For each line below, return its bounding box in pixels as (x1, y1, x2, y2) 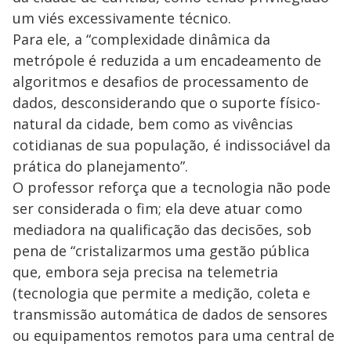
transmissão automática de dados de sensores (13, 304, 327, 324)
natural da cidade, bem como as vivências (13, 114, 293, 133)
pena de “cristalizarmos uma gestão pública (13, 241, 309, 260)
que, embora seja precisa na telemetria (13, 262, 278, 281)
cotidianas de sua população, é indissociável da (13, 135, 331, 154)
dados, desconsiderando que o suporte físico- (13, 92, 320, 112)
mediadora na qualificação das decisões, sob (13, 219, 312, 239)
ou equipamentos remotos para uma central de (13, 325, 335, 345)
